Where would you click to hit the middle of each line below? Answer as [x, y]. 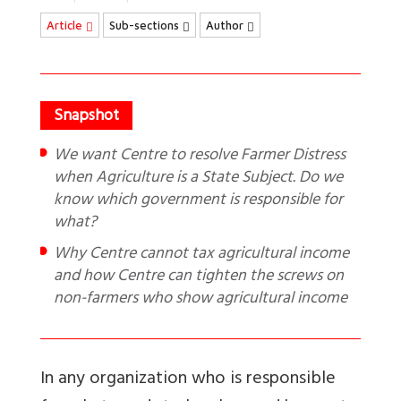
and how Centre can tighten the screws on [199, 277]
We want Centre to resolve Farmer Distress [61, 156]
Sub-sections [146, 25]
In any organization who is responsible [188, 380]
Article [66, 25]
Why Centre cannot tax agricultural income [201, 255]
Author [226, 25]
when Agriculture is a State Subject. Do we [198, 179]
